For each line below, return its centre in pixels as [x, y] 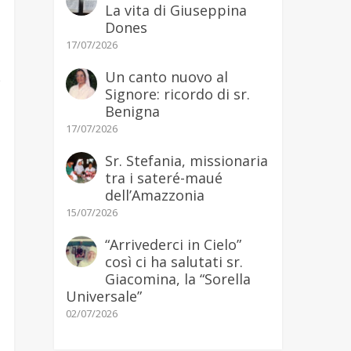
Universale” [103, 296]
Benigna [132, 111]
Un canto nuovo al [166, 77]
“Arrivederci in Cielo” [173, 244]
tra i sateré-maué [163, 178]
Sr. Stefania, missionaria [186, 161]
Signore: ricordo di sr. [177, 94]
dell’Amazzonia [154, 195]
